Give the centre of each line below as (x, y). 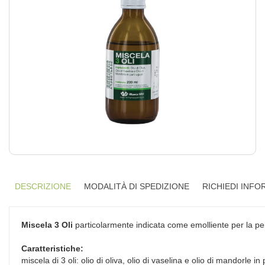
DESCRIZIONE (43, 186)
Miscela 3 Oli (47, 225)
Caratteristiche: (52, 248)
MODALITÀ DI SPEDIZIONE (137, 186)
